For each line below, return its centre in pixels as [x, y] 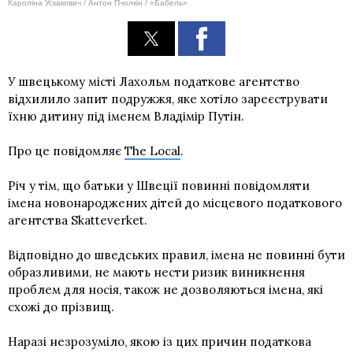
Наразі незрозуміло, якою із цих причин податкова [160, 341]
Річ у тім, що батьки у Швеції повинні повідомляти [159, 185]
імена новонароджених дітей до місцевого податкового [175, 203]
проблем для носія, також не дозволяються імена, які [165, 289]
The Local [152, 150]
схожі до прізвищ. [61, 307]
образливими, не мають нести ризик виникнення [156, 272]
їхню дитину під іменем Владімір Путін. [126, 116]
